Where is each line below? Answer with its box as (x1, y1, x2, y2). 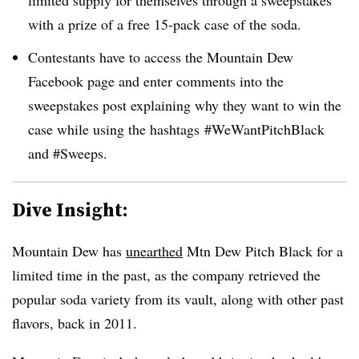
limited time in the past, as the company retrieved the (12, 264, 321, 284)
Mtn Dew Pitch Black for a (183, 240, 343, 260)
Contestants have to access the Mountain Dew (28, 46, 293, 67)
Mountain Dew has (12, 240, 126, 260)
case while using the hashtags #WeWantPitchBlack (28, 119, 325, 139)
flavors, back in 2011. (12, 313, 137, 333)
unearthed (126, 240, 183, 260)
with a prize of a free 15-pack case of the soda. (28, 14, 301, 34)
